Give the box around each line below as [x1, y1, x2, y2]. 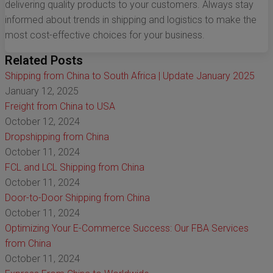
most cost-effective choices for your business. [5, 29, 205, 41]
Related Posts [5, 53, 83, 68]
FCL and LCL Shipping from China [5, 161, 144, 174]
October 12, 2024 [5, 116, 80, 128]
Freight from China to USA [5, 101, 115, 113]
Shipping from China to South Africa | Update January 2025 [5, 70, 255, 82]
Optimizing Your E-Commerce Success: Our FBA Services [5, 222, 249, 235]
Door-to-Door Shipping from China [5, 192, 150, 204]
